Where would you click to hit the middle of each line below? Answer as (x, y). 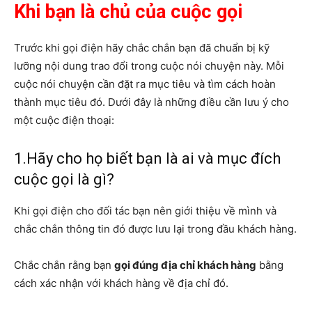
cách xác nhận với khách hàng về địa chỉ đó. (121, 283)
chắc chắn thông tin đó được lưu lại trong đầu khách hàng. (155, 228)
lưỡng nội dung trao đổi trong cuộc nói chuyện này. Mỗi (149, 65)
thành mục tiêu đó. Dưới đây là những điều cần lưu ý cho (151, 102)
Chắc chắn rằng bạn (64, 265)
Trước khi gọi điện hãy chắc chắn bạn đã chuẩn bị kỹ (142, 47)
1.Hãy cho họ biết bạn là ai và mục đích (147, 158)
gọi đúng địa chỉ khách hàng (185, 265)
